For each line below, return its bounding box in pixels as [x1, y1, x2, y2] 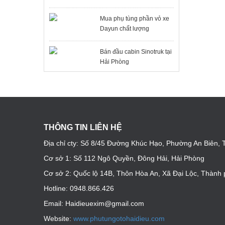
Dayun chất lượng [99, 25, 149, 32]
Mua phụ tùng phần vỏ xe [99, 15, 169, 22]
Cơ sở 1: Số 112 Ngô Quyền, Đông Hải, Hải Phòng [44, 154, 206, 162]
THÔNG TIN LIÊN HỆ [44, 123, 122, 132]
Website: [44, 214, 73, 222]
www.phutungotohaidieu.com [73, 214, 165, 222]
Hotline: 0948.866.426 [44, 184, 114, 192]
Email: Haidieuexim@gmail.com [44, 199, 144, 207]
